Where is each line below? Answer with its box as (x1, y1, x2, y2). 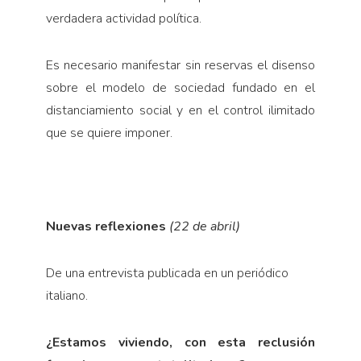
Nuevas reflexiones (45, 218, 169, 236)
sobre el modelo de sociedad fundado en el (45, 79, 316, 98)
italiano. (45, 287, 88, 305)
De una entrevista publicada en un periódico (45, 264, 288, 283)
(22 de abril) (168, 218, 240, 236)
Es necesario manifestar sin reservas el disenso (45, 56, 316, 75)
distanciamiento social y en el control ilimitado (45, 102, 316, 120)
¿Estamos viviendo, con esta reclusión (45, 334, 316, 352)
